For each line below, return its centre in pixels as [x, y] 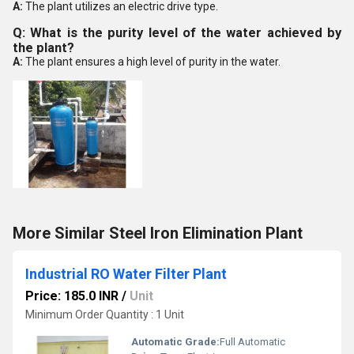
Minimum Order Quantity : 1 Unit [105, 314]
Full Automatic [252, 342]
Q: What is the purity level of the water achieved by [177, 33]
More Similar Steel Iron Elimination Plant [158, 233]
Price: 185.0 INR [72, 296]
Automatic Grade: [175, 342]
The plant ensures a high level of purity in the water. [153, 62]
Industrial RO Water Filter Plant [126, 274]
